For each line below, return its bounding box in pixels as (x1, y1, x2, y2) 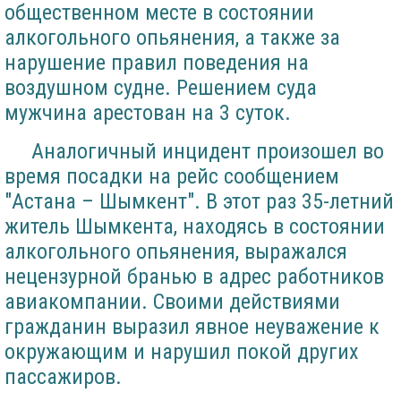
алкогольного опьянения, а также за (4, 25, 340, 51)
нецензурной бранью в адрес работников (4, 264, 384, 290)
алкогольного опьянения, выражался (4, 239, 347, 265)
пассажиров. (4, 364, 122, 390)
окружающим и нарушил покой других (4, 339, 359, 365)
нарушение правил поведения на (4, 50, 309, 76)
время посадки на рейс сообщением (4, 164, 339, 190)
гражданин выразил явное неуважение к (4, 314, 380, 340)
